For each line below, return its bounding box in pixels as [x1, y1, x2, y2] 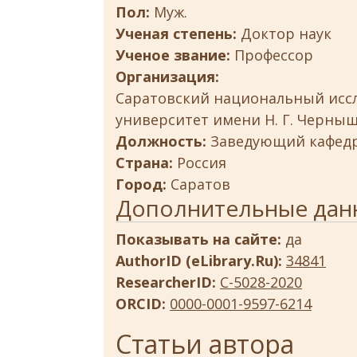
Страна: [116, 153, 177, 173]
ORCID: [116, 294, 170, 314]
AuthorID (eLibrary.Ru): [116, 251, 286, 271]
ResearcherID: [116, 273, 220, 292]
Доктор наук [241, 24, 331, 44]
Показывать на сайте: [116, 229, 285, 249]
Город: [116, 175, 171, 194]
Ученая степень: [116, 24, 241, 44]
